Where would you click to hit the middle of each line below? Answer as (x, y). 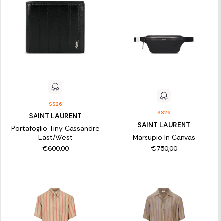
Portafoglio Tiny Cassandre (55, 129)
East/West (55, 137)
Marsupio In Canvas (164, 137)
